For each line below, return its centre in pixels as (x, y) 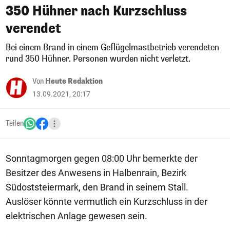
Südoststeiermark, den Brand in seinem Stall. (97, 187)
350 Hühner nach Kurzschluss (96, 11)
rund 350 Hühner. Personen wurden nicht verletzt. (98, 59)
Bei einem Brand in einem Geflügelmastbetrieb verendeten (112, 47)
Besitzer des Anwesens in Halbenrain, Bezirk (96, 173)
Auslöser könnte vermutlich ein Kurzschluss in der (107, 202)
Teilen (15, 123)
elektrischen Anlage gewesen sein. (76, 216)
